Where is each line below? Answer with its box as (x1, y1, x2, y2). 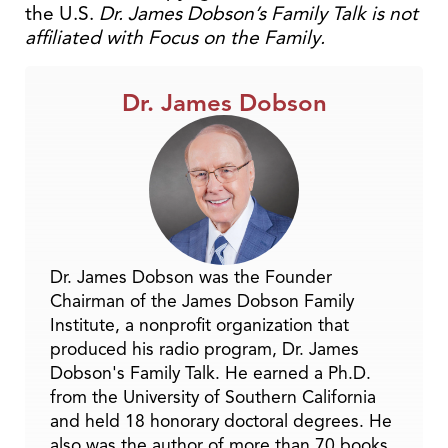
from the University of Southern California (50, 385, 376, 408)
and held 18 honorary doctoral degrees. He (50, 409, 392, 432)
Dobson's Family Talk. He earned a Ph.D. (50, 361, 371, 384)
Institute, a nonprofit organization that (50, 313, 349, 336)
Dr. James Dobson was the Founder (50, 265, 332, 288)
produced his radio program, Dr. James (50, 337, 359, 360)
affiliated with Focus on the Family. (25, 25, 325, 50)
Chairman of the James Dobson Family (50, 289, 354, 312)
